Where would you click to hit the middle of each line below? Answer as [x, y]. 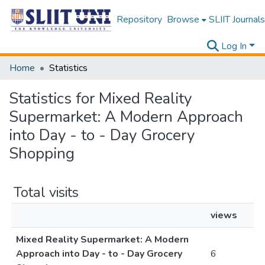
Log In [234, 46]
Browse [183, 20]
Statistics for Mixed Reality [100, 98]
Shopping [42, 153]
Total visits [46, 192]
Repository [139, 20]
